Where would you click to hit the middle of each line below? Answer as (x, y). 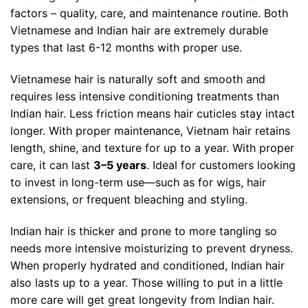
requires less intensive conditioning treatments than (145, 96)
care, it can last (52, 165)
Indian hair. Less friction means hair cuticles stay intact (153, 113)
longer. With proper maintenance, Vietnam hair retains (150, 130)
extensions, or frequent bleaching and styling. (129, 199)
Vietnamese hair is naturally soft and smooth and (138, 79)
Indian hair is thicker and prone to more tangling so (144, 231)
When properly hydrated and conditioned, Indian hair (147, 265)
